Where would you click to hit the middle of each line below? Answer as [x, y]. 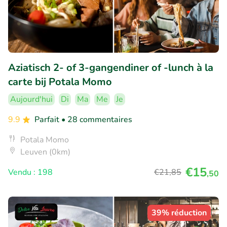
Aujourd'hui [31, 100]
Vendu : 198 [30, 173]
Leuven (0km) [45, 152]
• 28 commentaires [97, 120]
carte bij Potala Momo [60, 82]
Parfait [48, 120]
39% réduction [179, 213]
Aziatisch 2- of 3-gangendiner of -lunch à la [111, 68]
